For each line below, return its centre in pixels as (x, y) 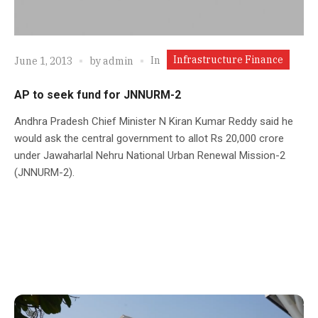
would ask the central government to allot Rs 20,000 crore (149, 138)
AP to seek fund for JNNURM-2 (98, 94)
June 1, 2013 (43, 61)
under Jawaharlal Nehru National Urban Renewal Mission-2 (150, 155)
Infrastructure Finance (228, 59)
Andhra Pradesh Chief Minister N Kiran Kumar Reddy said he (154, 121)
